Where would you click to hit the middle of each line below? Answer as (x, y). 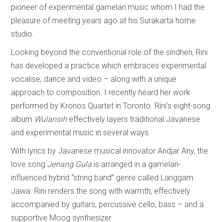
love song (28, 164)
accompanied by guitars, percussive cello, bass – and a (108, 204)
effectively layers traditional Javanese (134, 119)
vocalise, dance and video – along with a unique (94, 79)
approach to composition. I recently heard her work (101, 92)
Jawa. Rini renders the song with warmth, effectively (101, 191)
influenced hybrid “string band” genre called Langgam (102, 177)
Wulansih (51, 119)
